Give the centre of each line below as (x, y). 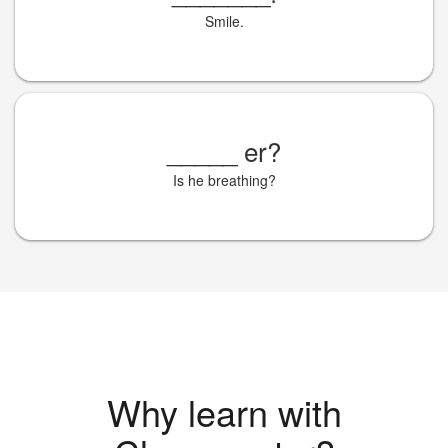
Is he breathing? (224, 180)
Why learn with (224, 411)
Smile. (224, 21)
